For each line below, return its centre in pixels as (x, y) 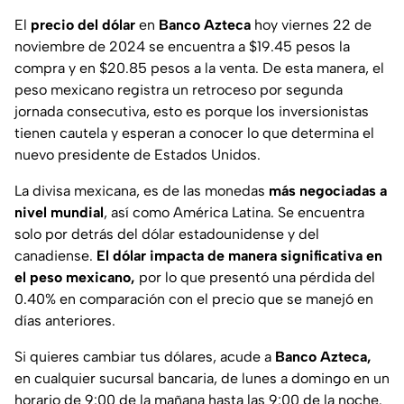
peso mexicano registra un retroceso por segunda (179, 90)
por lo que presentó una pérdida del (257, 278)
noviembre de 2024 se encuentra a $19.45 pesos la (182, 47)
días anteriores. (65, 321)
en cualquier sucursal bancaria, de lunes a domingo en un (202, 379)
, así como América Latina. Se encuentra (234, 213)
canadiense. (55, 256)
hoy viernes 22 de (311, 25)
